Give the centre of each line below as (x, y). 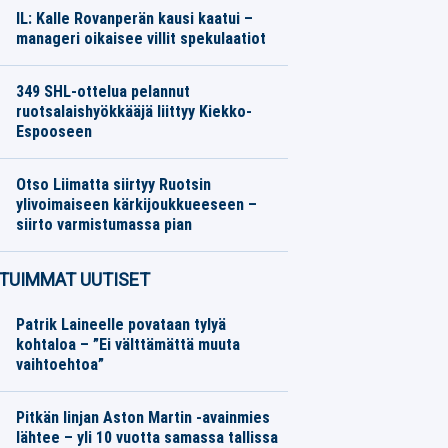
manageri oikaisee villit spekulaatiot (140, 38)
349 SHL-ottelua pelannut (102, 91)
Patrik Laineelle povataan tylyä (120, 324)
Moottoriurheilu (60, 58)
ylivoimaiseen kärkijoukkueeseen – (136, 204)
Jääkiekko (46, 151)
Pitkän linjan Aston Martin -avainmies (142, 417)
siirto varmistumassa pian (103, 224)
